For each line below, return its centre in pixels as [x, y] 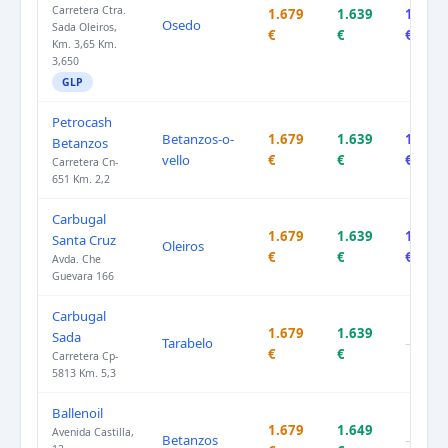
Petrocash [82, 122]
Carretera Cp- [85, 356]
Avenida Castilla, [93, 432]
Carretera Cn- [85, 162]
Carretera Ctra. [89, 10]
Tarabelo [187, 343]
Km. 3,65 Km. [84, 44]
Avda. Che [76, 259]
